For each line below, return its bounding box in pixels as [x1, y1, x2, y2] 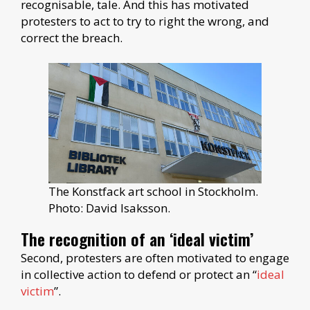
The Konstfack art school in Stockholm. [48, 183, 258, 199]
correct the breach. [21, 30, 122, 46]
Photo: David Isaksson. [48, 199, 170, 216]
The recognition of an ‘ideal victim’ [21, 226, 253, 251]
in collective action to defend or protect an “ [21, 266, 257, 282]
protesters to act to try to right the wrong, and [21, 13, 269, 30]
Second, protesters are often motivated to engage [21, 249, 289, 266]
